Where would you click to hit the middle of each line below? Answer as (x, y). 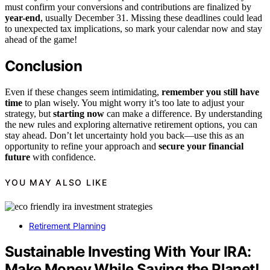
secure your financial (201, 146)
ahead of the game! (41, 40)
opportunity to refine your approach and (82, 146)
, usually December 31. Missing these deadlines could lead (151, 18)
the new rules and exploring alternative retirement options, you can (131, 125)
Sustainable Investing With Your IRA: (128, 251)
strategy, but (29, 114)
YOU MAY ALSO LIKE (56, 182)
